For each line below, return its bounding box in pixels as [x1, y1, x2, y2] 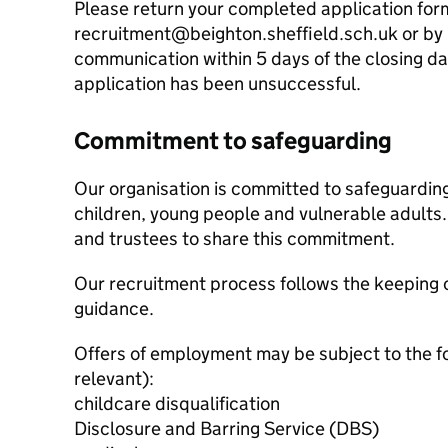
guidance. [74, 297, 154, 320]
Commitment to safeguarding [74, 126, 392, 155]
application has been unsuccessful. [74, 72, 361, 95]
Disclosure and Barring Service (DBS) [74, 417, 379, 440]
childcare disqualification [74, 392, 280, 415]
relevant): [74, 367, 154, 390]
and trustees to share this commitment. [74, 227, 395, 250]
